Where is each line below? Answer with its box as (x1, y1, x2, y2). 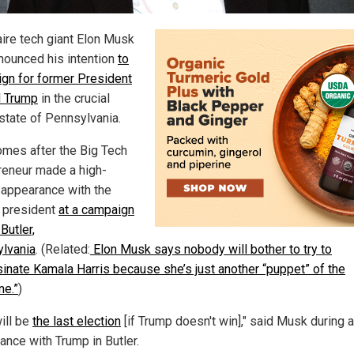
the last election (32, 314, 121, 330)
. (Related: (36, 242, 90, 258)
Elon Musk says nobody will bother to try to (90, 242, 332, 258)
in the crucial (38, 91, 110, 107)
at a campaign (58, 202, 134, 218)
